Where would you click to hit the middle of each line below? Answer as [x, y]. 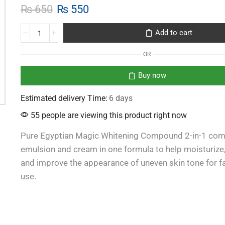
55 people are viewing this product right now [107, 116]
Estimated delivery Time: [64, 98]
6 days [121, 98]
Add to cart [174, 33]
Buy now [152, 76]
